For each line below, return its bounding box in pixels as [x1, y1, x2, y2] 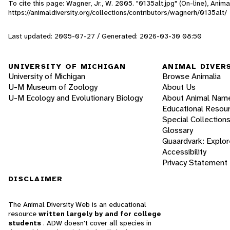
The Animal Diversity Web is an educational [8, 200, 146, 209]
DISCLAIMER [8, 174, 63, 184]
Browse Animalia [162, 71, 221, 82]
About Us [162, 82, 196, 93]
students [8, 218, 43, 228]
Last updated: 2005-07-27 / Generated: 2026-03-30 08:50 [8, 31, 202, 41]
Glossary [162, 125, 193, 136]
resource [8, 209, 39, 219]
